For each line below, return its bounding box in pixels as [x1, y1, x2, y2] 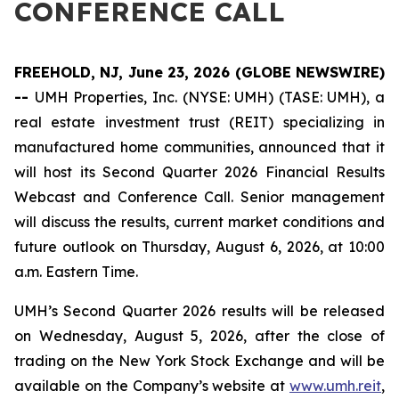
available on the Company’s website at [14, 377, 289, 395]
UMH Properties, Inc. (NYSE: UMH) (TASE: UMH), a [34, 88, 385, 106]
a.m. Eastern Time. [14, 263, 138, 281]
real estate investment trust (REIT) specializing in [14, 113, 385, 131]
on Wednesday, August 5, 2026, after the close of [14, 327, 385, 345]
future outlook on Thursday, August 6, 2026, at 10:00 [14, 238, 385, 256]
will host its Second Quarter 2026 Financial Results [14, 163, 385, 181]
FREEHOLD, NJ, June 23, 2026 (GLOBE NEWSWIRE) [14, 63, 385, 81]
